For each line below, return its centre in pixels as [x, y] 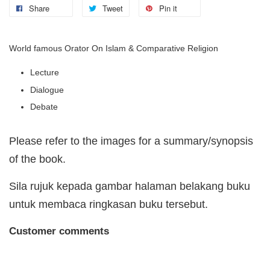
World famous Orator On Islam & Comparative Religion [114, 49]
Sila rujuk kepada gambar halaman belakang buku [130, 187]
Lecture [45, 73]
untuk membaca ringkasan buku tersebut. [110, 205]
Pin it [168, 8]
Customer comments [59, 231]
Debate [44, 107]
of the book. [37, 159]
